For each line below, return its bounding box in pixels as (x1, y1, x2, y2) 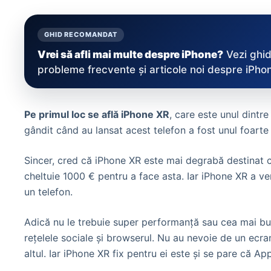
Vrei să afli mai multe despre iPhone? (38, 48, 223, 61)
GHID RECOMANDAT (44, 30, 118, 39)
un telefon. (24, 186, 73, 198)
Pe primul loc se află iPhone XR (24, 108, 169, 121)
